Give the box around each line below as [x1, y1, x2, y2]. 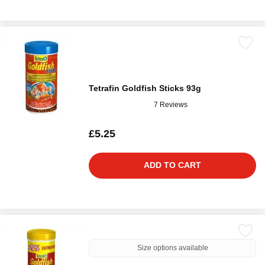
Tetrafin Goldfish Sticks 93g [89, 83, 201, 93]
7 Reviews [154, 100, 188, 109]
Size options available [137, 244, 208, 252]
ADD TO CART [144, 160, 201, 170]
